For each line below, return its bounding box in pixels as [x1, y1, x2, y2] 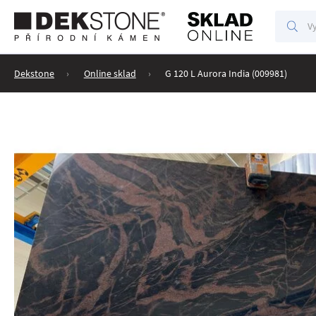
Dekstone [14, 67, 54, 80]
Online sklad [83, 67, 136, 80]
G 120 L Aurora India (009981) [165, 67, 288, 80]
